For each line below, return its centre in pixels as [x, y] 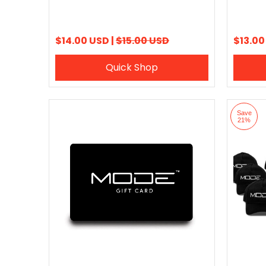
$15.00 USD [142, 41]
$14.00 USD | [85, 41]
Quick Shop [132, 67]
